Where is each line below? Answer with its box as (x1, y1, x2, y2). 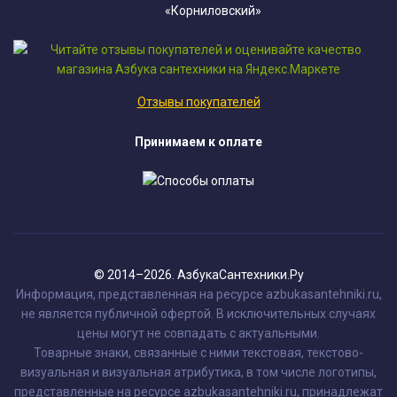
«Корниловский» (164, 4, 261, 19)
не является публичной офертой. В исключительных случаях (21, 306, 376, 321)
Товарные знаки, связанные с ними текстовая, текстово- (34, 345, 363, 360)
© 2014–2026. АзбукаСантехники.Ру (93, 267, 304, 282)
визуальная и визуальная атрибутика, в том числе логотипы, (20, 364, 377, 379)
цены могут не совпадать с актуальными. (77, 325, 320, 340)
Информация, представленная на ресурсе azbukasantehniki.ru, (15, 286, 382, 301)
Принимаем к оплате (135, 135, 262, 150)
